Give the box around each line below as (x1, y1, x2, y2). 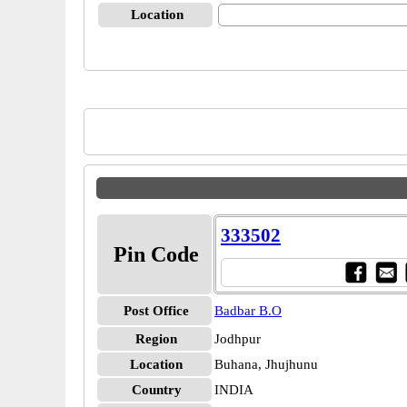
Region (135, 332, 177, 346)
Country (131, 382, 182, 397)
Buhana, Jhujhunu (214, 357, 318, 372)
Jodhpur (214, 332, 261, 346)
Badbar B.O (214, 303, 282, 318)
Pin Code (114, 243, 199, 266)
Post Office (124, 303, 189, 318)
